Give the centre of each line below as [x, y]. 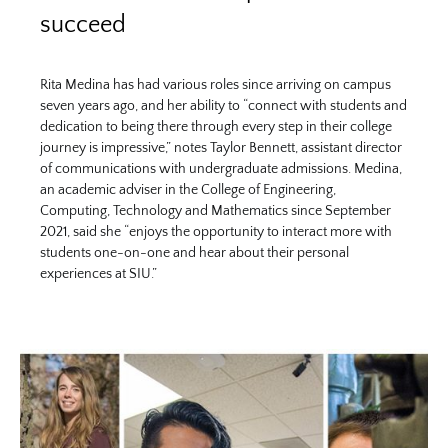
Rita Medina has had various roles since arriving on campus [215, 84]
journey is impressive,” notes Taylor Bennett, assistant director [221, 147]
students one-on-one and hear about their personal [194, 252]
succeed [83, 24]
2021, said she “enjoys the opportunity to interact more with [216, 231]
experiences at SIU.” [98, 273]
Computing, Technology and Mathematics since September [215, 210]
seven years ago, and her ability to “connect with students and [223, 105]
